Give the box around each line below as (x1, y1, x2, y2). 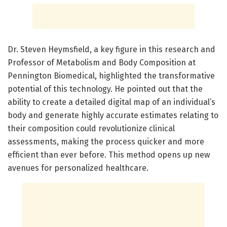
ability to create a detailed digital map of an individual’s (8, 97, 215, 107)
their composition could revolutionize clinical (8, 124, 175, 134)
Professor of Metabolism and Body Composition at (8, 58, 196, 68)
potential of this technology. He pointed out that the (8, 84, 203, 94)
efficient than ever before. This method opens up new (8, 150, 210, 160)
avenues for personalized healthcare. (8, 163, 148, 173)
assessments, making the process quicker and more (8, 137, 204, 147)
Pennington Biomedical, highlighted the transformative (8, 71, 215, 81)
